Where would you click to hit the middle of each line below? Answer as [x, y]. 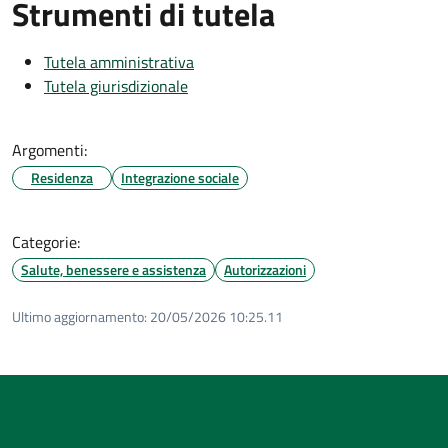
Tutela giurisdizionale [116, 85]
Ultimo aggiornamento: [79, 316]
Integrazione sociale [180, 177]
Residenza [62, 177]
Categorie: [46, 241]
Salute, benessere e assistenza [113, 269]
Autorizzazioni [265, 269]
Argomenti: [49, 149]
